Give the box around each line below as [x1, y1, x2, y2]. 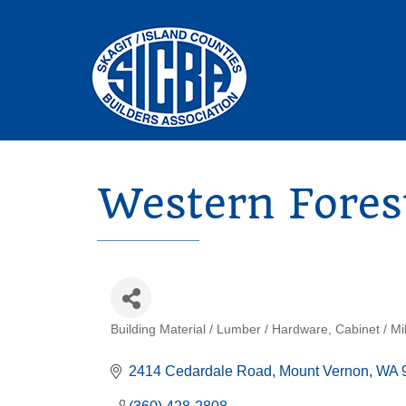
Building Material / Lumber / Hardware [111, 323, 328, 336]
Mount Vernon [279, 363, 369, 379]
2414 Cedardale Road [129, 363, 272, 379]
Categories [110, 333, 223, 361]
